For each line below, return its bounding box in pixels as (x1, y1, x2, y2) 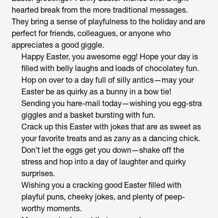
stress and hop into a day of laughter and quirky (21, 157, 186, 166)
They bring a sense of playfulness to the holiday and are (12, 17, 205, 26)
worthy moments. (21, 203, 82, 213)
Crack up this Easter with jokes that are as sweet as (21, 122, 201, 131)
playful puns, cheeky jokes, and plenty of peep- (21, 192, 185, 201)
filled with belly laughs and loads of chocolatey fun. (21, 63, 199, 73)
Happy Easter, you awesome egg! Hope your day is (21, 52, 198, 61)
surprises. (21, 168, 55, 178)
